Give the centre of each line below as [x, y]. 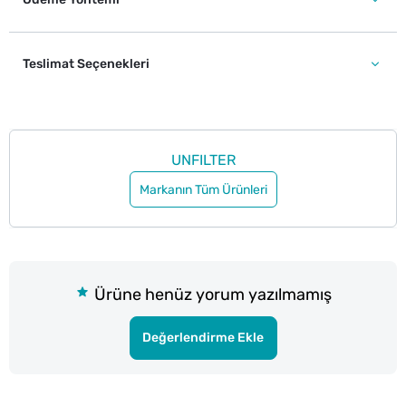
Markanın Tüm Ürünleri [203, 189]
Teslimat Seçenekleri [86, 64]
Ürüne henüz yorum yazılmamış [211, 295]
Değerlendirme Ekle [203, 338]
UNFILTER [203, 160]
